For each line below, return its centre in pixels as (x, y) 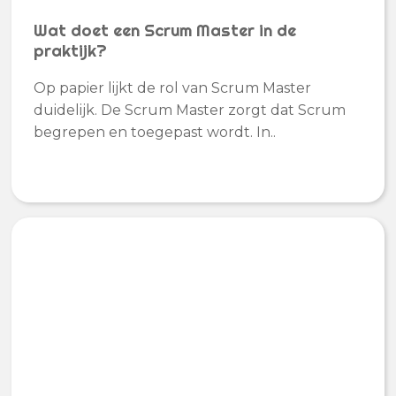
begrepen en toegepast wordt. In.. (155, 133)
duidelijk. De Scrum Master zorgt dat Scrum (190, 110)
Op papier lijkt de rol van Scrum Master (173, 88)
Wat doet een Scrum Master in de (165, 30)
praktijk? (71, 50)
